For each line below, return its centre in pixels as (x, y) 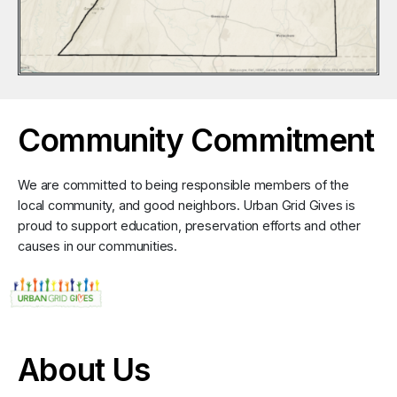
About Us (84, 370)
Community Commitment (196, 140)
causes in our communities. (98, 246)
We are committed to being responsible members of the (183, 185)
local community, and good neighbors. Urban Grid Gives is (187, 206)
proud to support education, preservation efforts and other (189, 226)
